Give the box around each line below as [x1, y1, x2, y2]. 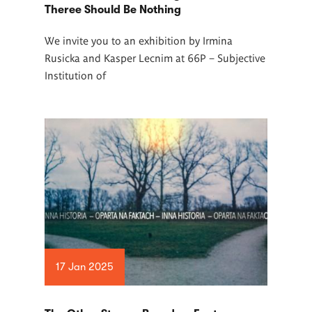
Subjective [217, 51, 265, 64]
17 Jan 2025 [55, 260, 114, 274]
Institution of [45, 68, 106, 81]
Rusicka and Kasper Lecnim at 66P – [45, 51, 217, 64]
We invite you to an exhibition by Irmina [45, 33, 233, 47]
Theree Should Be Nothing [45, 3, 181, 16]
